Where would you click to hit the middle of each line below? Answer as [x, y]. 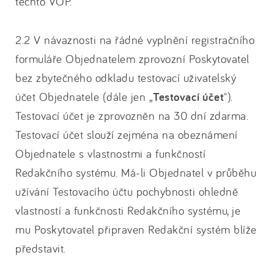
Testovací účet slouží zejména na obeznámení [127, 135]
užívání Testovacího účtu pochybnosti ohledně [127, 191]
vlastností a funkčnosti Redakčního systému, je [128, 210]
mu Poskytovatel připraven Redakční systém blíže [136, 229]
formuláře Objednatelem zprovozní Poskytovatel [132, 59]
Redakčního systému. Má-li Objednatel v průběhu [136, 172]
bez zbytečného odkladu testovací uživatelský [126, 78]
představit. [41, 248]
